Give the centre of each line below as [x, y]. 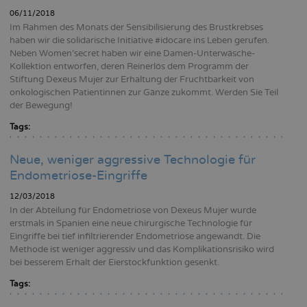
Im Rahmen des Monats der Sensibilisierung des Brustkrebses [136, 28]
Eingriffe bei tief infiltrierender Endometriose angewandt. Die [135, 237]
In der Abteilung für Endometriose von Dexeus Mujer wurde [133, 211]
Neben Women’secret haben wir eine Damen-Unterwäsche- [132, 54]
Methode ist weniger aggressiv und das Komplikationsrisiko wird [142, 250]
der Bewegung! [41, 106]
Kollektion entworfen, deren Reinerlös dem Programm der [129, 67]
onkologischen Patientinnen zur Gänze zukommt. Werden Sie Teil [144, 93]
